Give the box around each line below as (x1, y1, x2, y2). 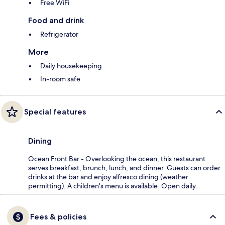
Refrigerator (40, 30, 78, 39)
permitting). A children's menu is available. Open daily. (28, 181, 197, 191)
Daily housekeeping (40, 61, 102, 71)
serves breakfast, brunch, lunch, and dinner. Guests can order (28, 163, 220, 173)
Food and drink (28, 16, 84, 26)
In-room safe (40, 74, 80, 84)
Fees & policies (30, 212, 86, 222)
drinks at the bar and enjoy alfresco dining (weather (28, 172, 188, 182)
